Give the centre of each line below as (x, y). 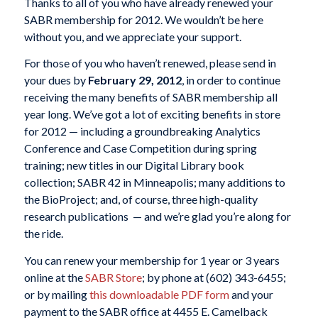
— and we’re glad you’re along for (210, 216)
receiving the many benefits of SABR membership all (150, 97)
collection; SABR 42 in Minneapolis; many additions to (154, 182)
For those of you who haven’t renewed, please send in (150, 63)
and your (251, 294)
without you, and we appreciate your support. (132, 36)
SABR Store (113, 277)
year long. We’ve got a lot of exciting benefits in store (152, 114)
